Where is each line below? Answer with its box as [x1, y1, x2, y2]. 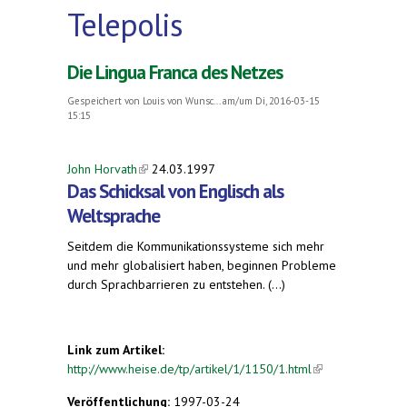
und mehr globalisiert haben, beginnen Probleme [67, 256, 336, 273]
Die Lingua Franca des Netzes [67, 59, 283, 84]
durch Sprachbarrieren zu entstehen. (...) [67, 275, 285, 293]
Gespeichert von [67, 94, 143, 107]
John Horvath [67, 160, 137, 177]
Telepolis [67, 3, 183, 45]
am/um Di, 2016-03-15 [220, 94, 320, 107]
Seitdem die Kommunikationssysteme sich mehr [67, 237, 324, 254]
